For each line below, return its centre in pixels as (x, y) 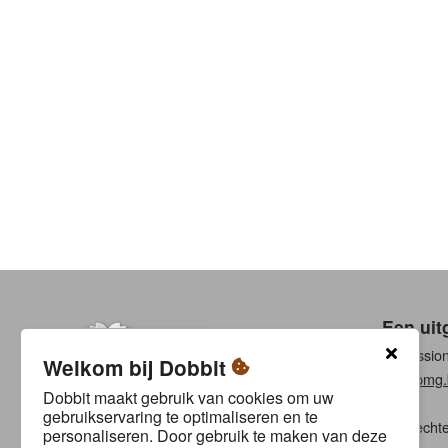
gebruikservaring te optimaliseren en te (181, 416)
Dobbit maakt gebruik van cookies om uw (189, 397)
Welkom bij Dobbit (138, 368)
